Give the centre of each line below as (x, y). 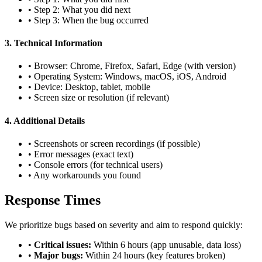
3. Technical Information (54, 43)
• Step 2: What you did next (79, 9)
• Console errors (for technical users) (95, 164)
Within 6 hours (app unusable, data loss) (166, 244)
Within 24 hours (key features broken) (154, 255)
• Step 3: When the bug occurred (88, 20)
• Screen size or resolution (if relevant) (99, 98)
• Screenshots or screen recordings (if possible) (114, 143)
